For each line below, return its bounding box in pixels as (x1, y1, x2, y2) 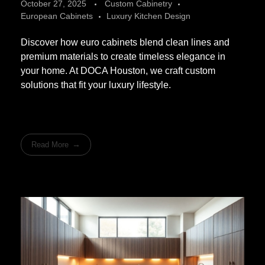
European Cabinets (21, 11, 93, 21)
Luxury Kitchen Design (106, 11, 190, 21)
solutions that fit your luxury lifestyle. (21, 80, 171, 91)
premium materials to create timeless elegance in (21, 51, 225, 62)
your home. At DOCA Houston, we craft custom (21, 66, 215, 76)
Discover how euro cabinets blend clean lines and (21, 37, 230, 48)
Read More (31, 140, 69, 149)
